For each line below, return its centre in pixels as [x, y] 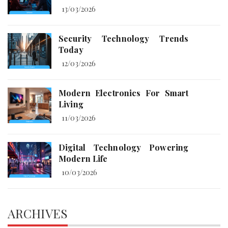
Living [71, 104]
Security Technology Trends [124, 39]
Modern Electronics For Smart [124, 93]
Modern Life [83, 159]
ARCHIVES [38, 213]
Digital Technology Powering [124, 148]
